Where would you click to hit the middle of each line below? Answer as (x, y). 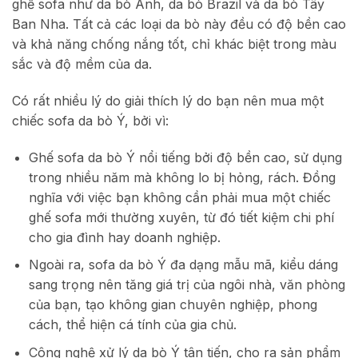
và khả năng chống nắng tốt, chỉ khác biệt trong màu (174, 44)
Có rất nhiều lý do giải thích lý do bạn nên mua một (168, 101)
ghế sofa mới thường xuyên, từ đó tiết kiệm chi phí (181, 217)
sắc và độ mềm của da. (82, 64)
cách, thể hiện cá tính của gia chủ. (132, 325)
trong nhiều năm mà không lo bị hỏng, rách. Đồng (182, 177)
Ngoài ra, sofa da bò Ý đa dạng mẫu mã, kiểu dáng (183, 265)
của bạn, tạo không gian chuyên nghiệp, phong (173, 305)
